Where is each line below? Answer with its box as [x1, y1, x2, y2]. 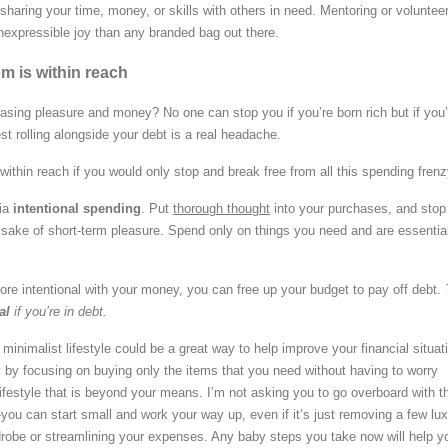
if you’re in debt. [10, 304, 107, 320]
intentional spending [13, 201, 141, 217]
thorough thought [173, 201, 270, 217]
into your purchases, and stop [270, 201, 446, 217]
